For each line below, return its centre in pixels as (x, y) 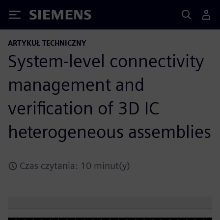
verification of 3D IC (83, 108)
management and (76, 84)
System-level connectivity (106, 61)
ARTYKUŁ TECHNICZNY (47, 43)
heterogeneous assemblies (110, 132)
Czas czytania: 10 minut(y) (75, 166)
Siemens (46, 16)
